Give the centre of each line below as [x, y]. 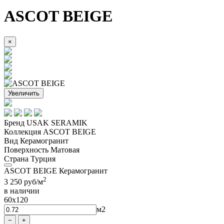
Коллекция [22, 131]
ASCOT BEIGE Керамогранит [56, 170]
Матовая [64, 149]
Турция [42, 158]
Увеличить [24, 93]
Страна [16, 158]
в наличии [22, 191]
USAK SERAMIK [56, 122]
